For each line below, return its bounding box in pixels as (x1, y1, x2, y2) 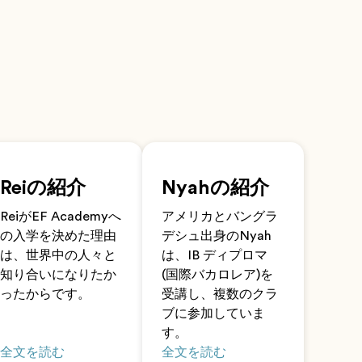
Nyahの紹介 (162, 176, 269, 199)
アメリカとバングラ (162, 209, 278, 224)
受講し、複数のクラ (162, 287, 278, 301)
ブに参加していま (162, 306, 265, 321)
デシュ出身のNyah (162, 229, 271, 243)
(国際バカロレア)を (162, 267, 273, 282)
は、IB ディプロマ (162, 248, 267, 263)
